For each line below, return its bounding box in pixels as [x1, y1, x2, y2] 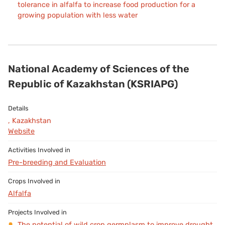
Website [8, 127, 35, 136]
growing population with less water [17, 11, 138, 20]
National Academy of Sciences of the [8, 62, 189, 75]
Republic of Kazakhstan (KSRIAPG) [8, 77, 178, 90]
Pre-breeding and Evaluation [8, 158, 106, 167]
